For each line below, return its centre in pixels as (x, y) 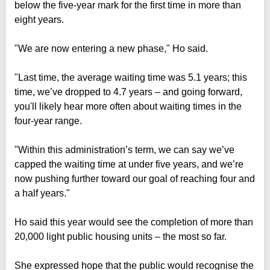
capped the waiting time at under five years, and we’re (129, 164)
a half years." (42, 193)
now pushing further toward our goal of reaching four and (135, 178)
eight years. (39, 19)
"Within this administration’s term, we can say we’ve (124, 149)
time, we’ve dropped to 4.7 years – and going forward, (128, 92)
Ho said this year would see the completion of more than (134, 222)
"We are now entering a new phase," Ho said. (111, 48)
